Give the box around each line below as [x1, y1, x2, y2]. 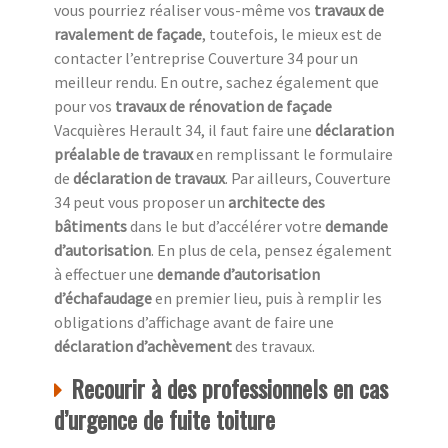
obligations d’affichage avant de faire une [54, 311, 334, 332]
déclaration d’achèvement [54, 335, 232, 356]
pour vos [54, 95, 115, 116]
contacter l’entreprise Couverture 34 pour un [54, 47, 358, 68]
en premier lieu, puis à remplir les [152, 287, 382, 308]
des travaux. [232, 335, 315, 356]
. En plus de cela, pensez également [151, 239, 392, 260]
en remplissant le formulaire [193, 143, 393, 164]
